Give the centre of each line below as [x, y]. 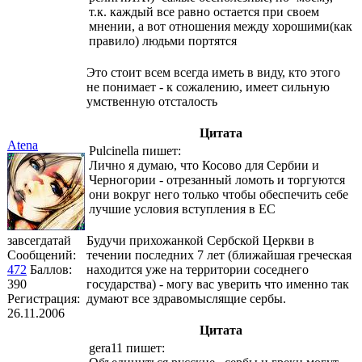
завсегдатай [39, 240]
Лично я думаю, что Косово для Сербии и [204, 165]
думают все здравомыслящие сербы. [186, 298]
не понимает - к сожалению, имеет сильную [208, 86]
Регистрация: [44, 298]
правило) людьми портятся [163, 40]
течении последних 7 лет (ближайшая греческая [219, 255]
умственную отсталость [152, 101]
